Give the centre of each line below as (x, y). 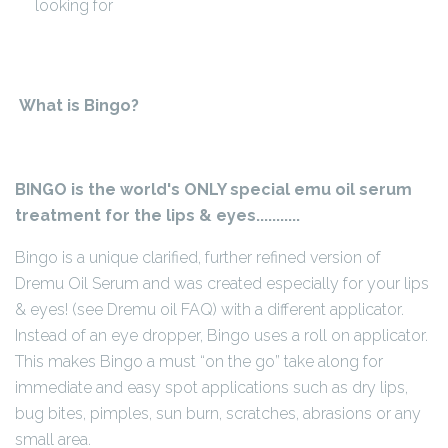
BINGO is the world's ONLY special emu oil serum (213, 189)
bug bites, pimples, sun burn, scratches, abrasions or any (218, 413)
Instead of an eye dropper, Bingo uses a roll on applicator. (221, 335)
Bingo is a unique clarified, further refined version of (198, 257)
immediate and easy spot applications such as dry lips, (211, 387)
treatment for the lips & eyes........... (157, 215)
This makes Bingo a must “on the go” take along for (199, 361)
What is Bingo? (79, 105)
